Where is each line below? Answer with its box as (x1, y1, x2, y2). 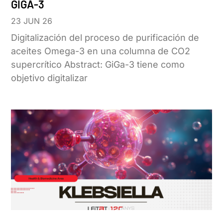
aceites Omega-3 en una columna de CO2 (11, 45, 191, 56)
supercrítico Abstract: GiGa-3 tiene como (11, 59, 185, 70)
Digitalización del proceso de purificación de (11, 32, 200, 43)
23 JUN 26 (11, 15, 53, 26)
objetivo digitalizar (11, 72, 88, 83)
